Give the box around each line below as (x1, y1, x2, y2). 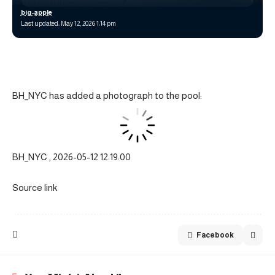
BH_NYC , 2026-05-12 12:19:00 (12, 152, 131, 162)
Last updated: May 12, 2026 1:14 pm (20, 20, 116, 27)
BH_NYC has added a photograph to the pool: (12, 90, 202, 101)
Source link (12, 182, 57, 193)
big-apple (20, 9, 52, 16)
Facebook (196, 231, 234, 239)
